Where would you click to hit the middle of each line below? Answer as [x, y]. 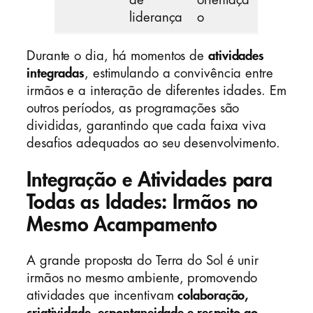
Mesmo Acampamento [122, 224]
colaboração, [213, 296]
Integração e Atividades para [150, 180]
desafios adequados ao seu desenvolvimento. [153, 143]
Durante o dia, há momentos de [117, 56]
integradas [56, 73]
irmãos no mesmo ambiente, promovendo [142, 278]
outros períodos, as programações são [133, 108]
